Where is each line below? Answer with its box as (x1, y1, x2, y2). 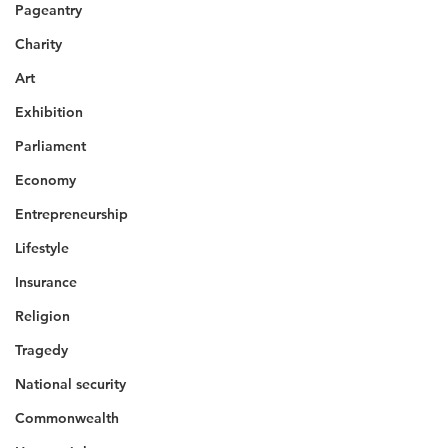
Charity (15, 35, 62, 53)
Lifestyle (15, 239, 69, 257)
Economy (15, 171, 76, 189)
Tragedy (15, 341, 68, 359)
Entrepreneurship (15, 205, 128, 223)
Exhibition (15, 103, 83, 121)
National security (15, 375, 126, 393)
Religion (15, 307, 70, 325)
